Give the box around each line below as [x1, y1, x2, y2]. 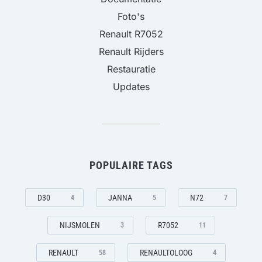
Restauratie [106, 63, 156, 75]
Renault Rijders [98, 45, 164, 57]
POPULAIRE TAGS [89, 158, 173, 171]
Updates [112, 80, 150, 92]
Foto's [118, 10, 144, 22]
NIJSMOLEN [59, 220, 100, 230]
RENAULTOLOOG [140, 247, 192, 257]
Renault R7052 [99, 27, 163, 40]
